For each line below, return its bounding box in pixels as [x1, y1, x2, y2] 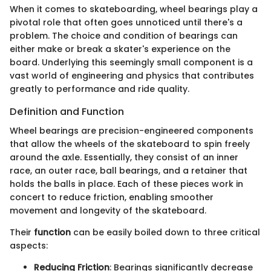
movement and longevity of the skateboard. [10, 204, 206, 217]
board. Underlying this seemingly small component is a [10, 56, 253, 69]
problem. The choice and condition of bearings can [10, 30, 238, 42]
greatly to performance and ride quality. [10, 83, 189, 96]
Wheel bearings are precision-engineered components [10, 125, 253, 137]
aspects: [10, 240, 48, 252]
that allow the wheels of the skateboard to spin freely [10, 138, 250, 151]
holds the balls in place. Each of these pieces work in [10, 178, 243, 191]
